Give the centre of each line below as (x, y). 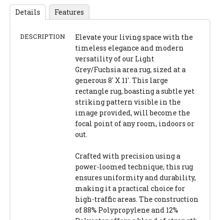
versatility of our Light (115, 59)
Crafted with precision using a (128, 156)
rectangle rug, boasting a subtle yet (135, 91)
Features (69, 12)
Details (28, 12)
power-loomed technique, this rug (134, 167)
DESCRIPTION (43, 37)
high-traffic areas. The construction (137, 199)
